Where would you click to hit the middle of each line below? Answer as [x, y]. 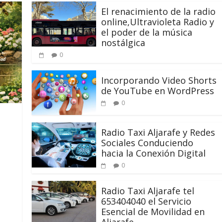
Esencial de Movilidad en [153, 212]
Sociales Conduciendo [147, 143]
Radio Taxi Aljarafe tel [148, 191]
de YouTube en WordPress [158, 91]
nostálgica [123, 43]
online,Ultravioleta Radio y [158, 22]
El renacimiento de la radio [159, 12]
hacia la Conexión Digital [154, 153]
